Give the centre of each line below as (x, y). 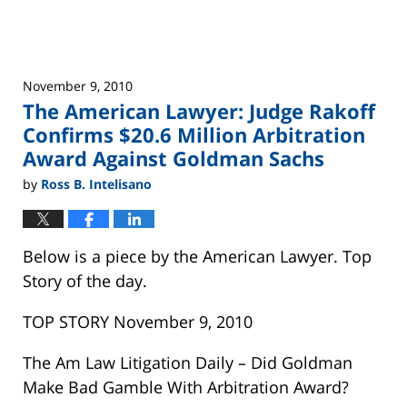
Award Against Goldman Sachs (174, 159)
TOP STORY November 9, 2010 (138, 321)
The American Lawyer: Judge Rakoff (199, 111)
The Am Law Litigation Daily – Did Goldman (188, 362)
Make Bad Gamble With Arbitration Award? (186, 387)
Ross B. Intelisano (96, 184)
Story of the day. (85, 280)
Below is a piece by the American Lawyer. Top (197, 256)
